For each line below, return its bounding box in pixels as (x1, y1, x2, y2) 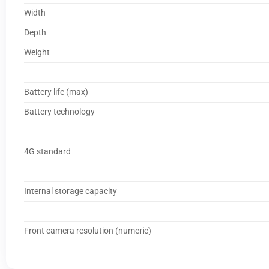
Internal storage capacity (23, 186, 117, 196)
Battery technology (23, 106, 95, 117)
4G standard (23, 146, 71, 157)
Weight (23, 47, 50, 58)
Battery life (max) (23, 86, 88, 97)
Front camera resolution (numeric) (23, 225, 151, 236)
